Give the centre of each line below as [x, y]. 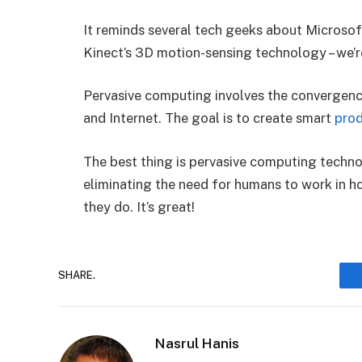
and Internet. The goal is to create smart [209, 118]
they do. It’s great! [139, 206]
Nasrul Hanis [197, 343]
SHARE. [77, 276]
